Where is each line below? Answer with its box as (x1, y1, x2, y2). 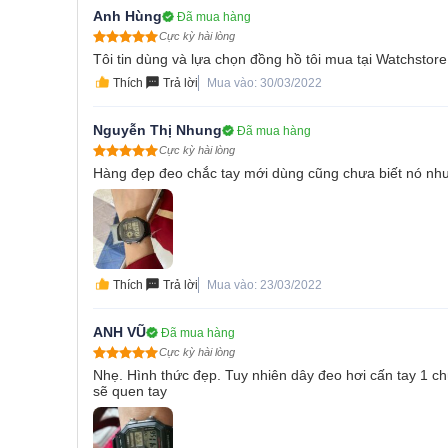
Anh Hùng (93, 8, 162, 25)
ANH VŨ (93, 324, 146, 341)
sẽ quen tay (93, 383, 167, 400)
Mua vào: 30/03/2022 (207, 76, 322, 91)
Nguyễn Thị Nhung (93, 122, 222, 139)
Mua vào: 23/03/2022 (207, 278, 322, 293)
